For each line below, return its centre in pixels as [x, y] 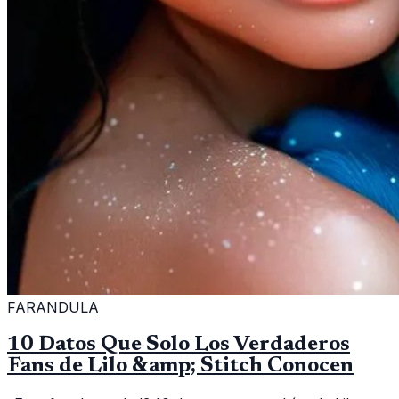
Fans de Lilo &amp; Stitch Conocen [180, 366]
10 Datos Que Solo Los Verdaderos [179, 344]
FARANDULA [53, 307]
